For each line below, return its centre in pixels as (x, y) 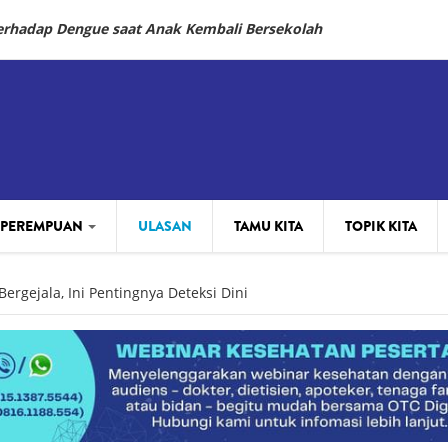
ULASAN (165, 226)
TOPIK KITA (381, 226)
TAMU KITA (268, 226)
